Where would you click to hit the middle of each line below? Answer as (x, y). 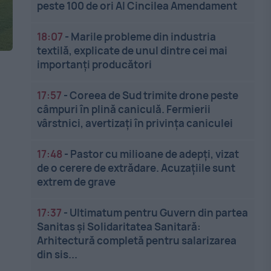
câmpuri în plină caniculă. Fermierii (124, 109)
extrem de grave (77, 182)
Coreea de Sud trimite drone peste (154, 95)
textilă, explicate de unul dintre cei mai (132, 51)
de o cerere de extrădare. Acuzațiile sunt (136, 168)
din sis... (57, 254)
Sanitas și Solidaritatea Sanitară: (119, 227)
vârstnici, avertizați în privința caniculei (135, 123)
